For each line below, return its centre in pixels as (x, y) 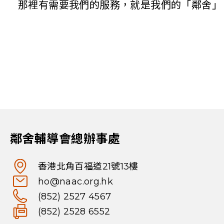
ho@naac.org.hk (76, 182)
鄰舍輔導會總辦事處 (65, 139)
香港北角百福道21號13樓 (88, 167)
